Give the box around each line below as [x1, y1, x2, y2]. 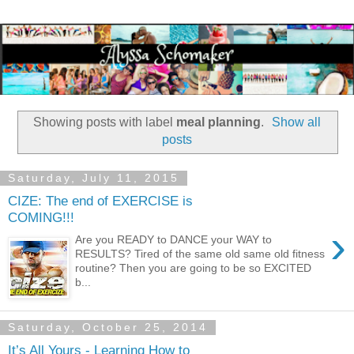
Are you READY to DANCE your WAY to [75, 233, 273, 247]
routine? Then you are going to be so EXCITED [75, 262, 312, 275]
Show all [272, 115, 322, 130]
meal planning [175, 115, 261, 130]
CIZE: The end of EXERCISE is [8, 192, 193, 209]
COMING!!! [8, 209, 74, 225]
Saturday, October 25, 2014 [8, 321, 208, 334]
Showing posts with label [32, 115, 176, 130]
